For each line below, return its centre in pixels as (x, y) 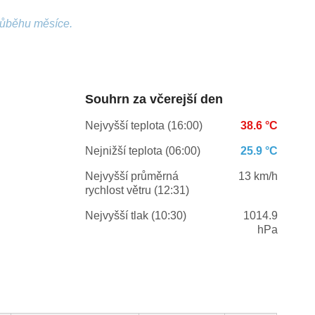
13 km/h (258, 176)
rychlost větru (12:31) (137, 191)
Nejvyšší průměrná (131, 176)
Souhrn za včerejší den (154, 99)
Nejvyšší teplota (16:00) (143, 126)
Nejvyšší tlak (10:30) (135, 216)
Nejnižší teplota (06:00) (142, 151)
